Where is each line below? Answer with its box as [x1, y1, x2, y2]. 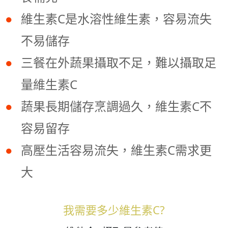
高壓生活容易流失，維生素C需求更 [21, 141, 212, 159]
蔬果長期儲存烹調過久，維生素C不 [21, 98, 212, 115]
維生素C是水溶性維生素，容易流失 [21, 10, 212, 27]
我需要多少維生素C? [63, 202, 165, 218]
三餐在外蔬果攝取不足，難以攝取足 [21, 54, 216, 71]
